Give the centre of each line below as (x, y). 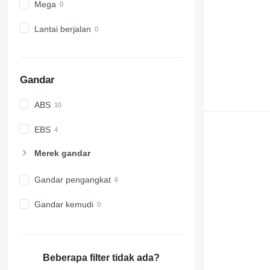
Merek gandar (62, 153)
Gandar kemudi (64, 205)
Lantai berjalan (62, 29)
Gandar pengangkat (72, 180)
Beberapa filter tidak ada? (101, 257)
